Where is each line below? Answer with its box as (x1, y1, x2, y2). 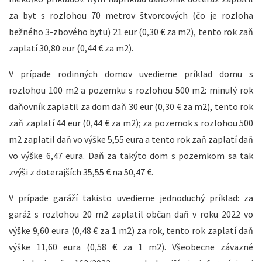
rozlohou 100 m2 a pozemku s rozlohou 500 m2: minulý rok (9, 84, 253, 96)
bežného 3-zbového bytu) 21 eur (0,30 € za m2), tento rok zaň (9, 26, 253, 38)
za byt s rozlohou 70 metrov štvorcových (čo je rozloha (9, 9, 253, 22)
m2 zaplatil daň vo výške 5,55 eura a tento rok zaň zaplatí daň (9, 133, 253, 146)
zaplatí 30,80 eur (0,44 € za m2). (9, 42, 133, 54)
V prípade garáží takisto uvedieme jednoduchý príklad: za (9, 192, 253, 204)
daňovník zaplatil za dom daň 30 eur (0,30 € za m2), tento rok (9, 101, 253, 113)
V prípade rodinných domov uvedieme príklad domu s (9, 68, 253, 80)
